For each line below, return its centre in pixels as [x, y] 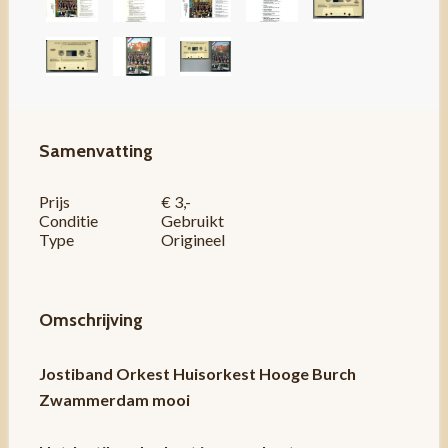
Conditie [68, 220]
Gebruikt [196, 220]
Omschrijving [90, 319]
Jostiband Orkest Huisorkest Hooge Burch [197, 373]
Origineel [195, 239]
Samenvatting [95, 150]
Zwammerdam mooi [114, 399]
